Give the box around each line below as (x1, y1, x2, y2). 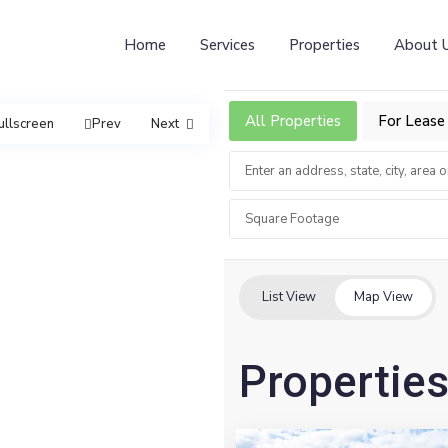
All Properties (245, 111, 341, 131)
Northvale (256, 400, 318, 419)
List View (262, 288, 316, 306)
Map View (354, 288, 413, 306)
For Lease (378, 111, 445, 131)
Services (200, 35, 256, 55)
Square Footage (245, 210, 339, 228)
